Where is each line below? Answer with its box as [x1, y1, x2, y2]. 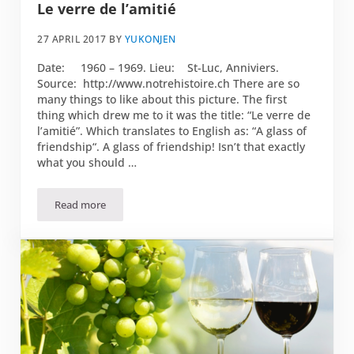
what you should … [37, 154, 137, 170]
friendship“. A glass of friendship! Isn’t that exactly [37, 138, 306, 154]
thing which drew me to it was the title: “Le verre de [37, 107, 311, 122]
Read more [55, 197, 107, 212]
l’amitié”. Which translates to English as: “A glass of [37, 122, 307, 138]
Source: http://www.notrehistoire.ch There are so [37, 75, 300, 91]
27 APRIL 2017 [37, 32, 107, 47]
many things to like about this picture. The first [37, 91, 288, 107]
